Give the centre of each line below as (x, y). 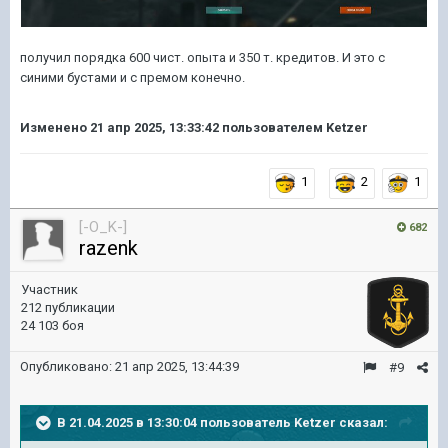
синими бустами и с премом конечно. (132, 78)
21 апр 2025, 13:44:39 (177, 366)
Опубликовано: (67, 366)
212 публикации (68, 307)
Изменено (55, 127)
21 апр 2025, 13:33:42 (154, 127)
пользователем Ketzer (293, 127)
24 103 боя (52, 325)
